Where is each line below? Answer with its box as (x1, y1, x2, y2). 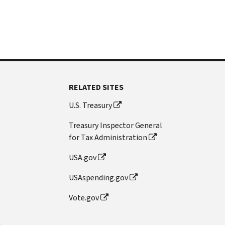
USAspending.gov (69, 172, 129, 183)
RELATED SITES (69, 81, 124, 92)
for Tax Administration (69, 132, 148, 143)
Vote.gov (69, 192, 99, 203)
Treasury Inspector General (69, 120, 163, 131)
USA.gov (69, 152, 97, 163)
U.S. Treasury (69, 99, 113, 110)
